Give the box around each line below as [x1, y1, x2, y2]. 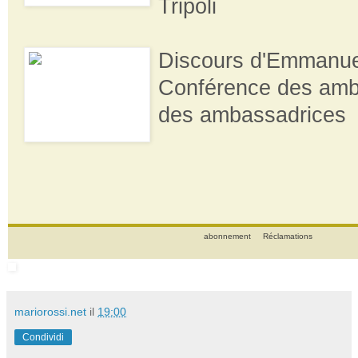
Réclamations [262, 231, 312, 241]
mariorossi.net [14, 304, 86, 318]
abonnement [203, 231, 253, 241]
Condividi [22, 331, 64, 343]
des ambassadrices [158, 102, 346, 127]
